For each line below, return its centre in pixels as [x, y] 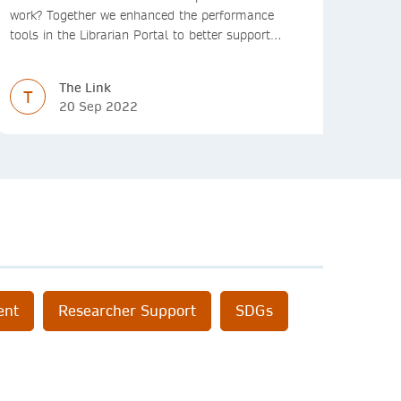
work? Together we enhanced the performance [142, 15]
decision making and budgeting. [101, 54]
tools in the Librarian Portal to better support [140, 34]
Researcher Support [127, 311]
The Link [85, 87]
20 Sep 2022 [98, 106]
